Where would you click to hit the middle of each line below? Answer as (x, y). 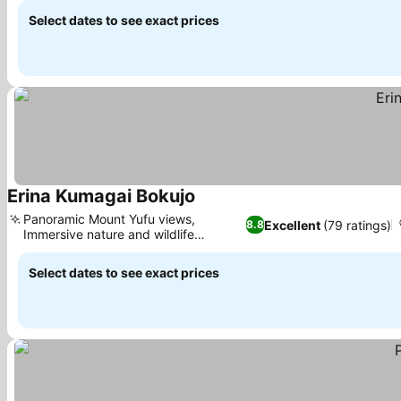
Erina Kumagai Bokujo (101, 196)
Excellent (293, 225)
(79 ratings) (358, 225)
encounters (56, 249)
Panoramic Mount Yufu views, (109, 219)
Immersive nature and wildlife (109, 234)
